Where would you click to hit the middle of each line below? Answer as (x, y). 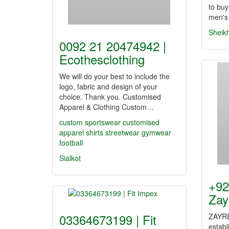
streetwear (122, 132)
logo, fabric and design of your (108, 86)
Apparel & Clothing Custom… (107, 107)
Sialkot (70, 158)
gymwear (156, 132)
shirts (95, 132)
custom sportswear (90, 122)
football (71, 143)
